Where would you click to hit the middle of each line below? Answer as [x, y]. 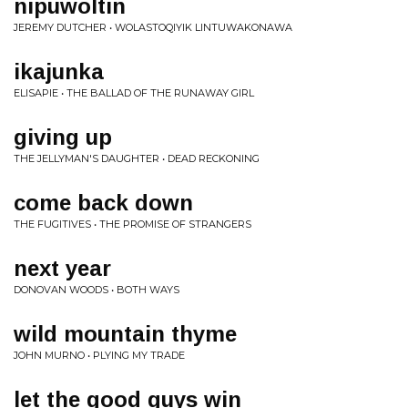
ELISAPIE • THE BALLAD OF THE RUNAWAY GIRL [134, 93]
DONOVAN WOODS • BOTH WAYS [97, 290]
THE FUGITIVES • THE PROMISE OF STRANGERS [133, 224]
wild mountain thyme [125, 334]
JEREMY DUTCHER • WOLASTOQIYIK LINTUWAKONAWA [153, 27]
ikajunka [59, 71]
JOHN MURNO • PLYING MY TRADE [99, 355]
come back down [103, 203]
